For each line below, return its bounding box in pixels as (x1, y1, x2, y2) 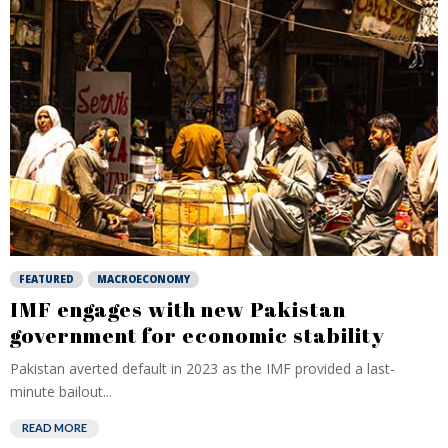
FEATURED (19, 272, 74, 286)
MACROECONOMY (97, 272, 190, 286)
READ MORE (22, 421, 87, 434)
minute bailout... (10, 382, 112, 401)
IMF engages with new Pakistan (10, 295, 346, 323)
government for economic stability (10, 321, 385, 349)
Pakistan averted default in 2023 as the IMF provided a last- (10, 359, 395, 378)
